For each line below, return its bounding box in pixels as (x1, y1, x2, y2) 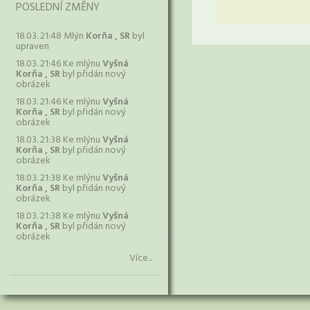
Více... (129, 250, 152, 266)
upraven (16, 39, 49, 55)
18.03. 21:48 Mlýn (16, 28, 86, 44)
